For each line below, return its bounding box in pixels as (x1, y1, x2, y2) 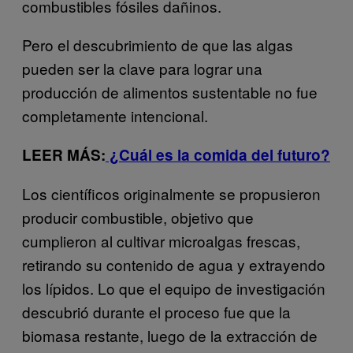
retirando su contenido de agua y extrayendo (22, 254, 325, 275)
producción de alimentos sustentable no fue (22, 81, 318, 102)
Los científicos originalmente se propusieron (22, 183, 321, 204)
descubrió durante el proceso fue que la (22, 301, 291, 322)
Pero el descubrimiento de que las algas (22, 34, 293, 55)
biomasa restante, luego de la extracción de (22, 325, 318, 346)
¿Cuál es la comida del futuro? (106, 144, 330, 165)
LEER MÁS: (22, 144, 106, 165)
